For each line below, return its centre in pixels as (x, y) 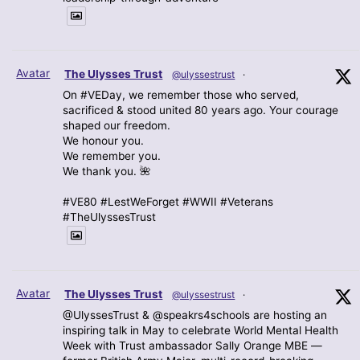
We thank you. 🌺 (107, 172)
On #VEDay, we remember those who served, (181, 95)
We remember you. (112, 156)
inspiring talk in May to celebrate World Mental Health (201, 331)
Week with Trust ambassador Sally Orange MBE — (193, 346)
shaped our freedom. (117, 126)
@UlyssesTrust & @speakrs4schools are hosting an (195, 315)
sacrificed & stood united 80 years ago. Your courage (201, 110)
